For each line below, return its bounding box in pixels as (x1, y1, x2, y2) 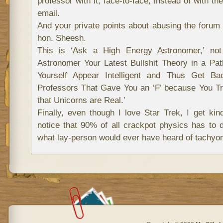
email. (37, 8, 60, 18)
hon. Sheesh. (37, 33, 86, 43)
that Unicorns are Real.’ (37, 95, 125, 106)
